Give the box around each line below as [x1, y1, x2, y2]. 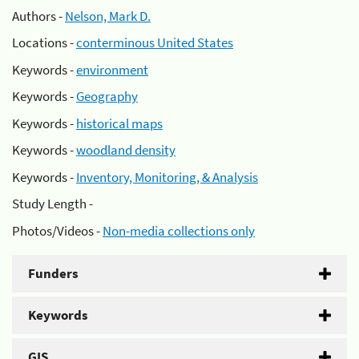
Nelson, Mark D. [65, 6, 151, 25]
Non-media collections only [103, 221, 255, 240]
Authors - [12, 6, 65, 25]
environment [76, 60, 148, 79]
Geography [76, 87, 138, 105]
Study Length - [12, 195, 93, 212]
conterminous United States [76, 34, 233, 51]
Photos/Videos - [12, 221, 103, 240]
